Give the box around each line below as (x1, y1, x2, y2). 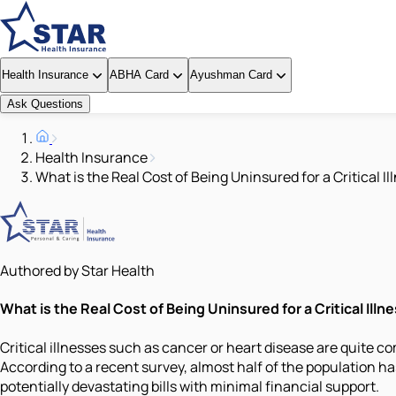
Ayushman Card (190, 68, 272, 81)
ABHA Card (110, 68, 169, 81)
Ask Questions (7, 97, 83, 110)
